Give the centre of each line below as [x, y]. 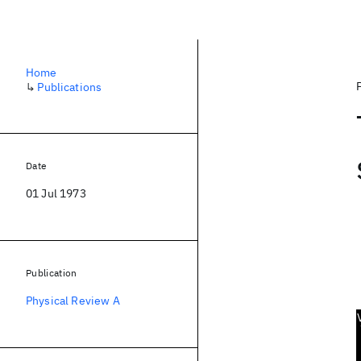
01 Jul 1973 [56, 193]
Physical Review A [73, 301]
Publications [70, 87]
